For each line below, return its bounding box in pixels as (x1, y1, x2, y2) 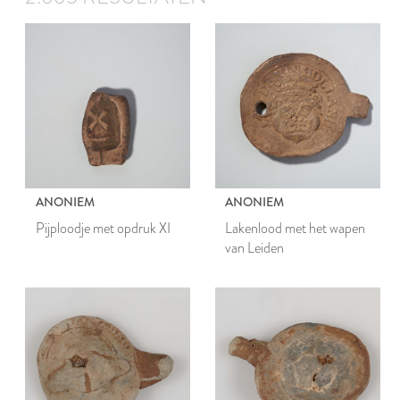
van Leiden (225, 237, 285, 258)
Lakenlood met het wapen (225, 217, 366, 238)
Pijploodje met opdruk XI (35, 217, 171, 238)
